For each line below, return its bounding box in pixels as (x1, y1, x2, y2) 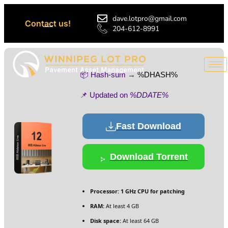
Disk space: (90, 217, 121, 224)
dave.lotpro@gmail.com (112, 13, 187, 23)
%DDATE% (130, 91, 168, 99)
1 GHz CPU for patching (119, 187, 185, 195)
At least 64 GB (121, 217, 159, 224)
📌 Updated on (80, 91, 130, 99)
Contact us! (25, 18, 71, 28)
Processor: (90, 187, 119, 195)
